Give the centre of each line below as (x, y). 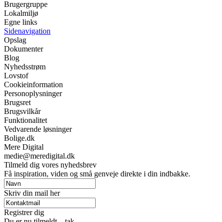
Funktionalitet (26, 120)
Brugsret (17, 102)
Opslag (15, 40)
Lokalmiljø (21, 13)
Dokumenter (24, 49)
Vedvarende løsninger (38, 129)
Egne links (21, 22)
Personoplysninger (33, 93)
